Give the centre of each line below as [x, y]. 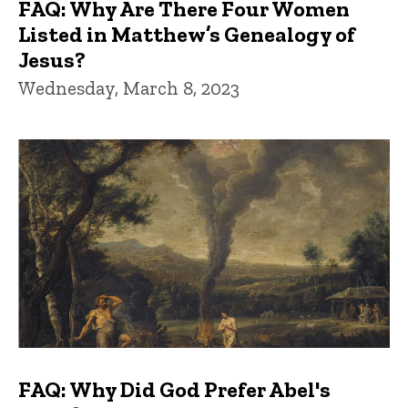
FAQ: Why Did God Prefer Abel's [174, 390]
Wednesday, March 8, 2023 [129, 87]
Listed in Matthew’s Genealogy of [187, 34]
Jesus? [52, 59]
